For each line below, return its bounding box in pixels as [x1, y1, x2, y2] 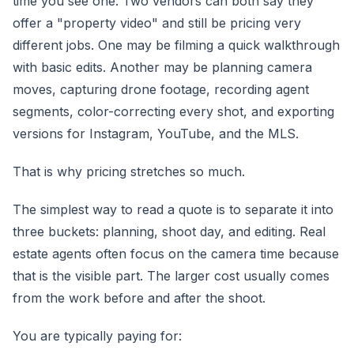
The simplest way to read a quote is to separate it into [13, 201, 333, 217]
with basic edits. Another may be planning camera [13, 59, 312, 75]
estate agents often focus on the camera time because [13, 246, 339, 262]
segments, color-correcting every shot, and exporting [13, 104, 334, 119]
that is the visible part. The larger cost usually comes [13, 268, 330, 284]
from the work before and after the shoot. [13, 290, 265, 306]
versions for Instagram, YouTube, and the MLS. [13, 126, 299, 141]
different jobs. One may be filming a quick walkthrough [13, 37, 340, 53]
